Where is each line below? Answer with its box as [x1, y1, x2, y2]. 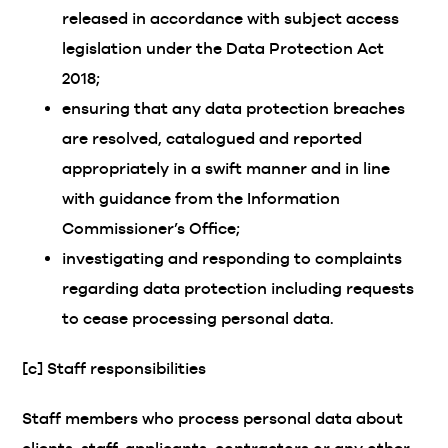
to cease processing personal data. [62, 309, 335, 328]
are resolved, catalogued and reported [62, 129, 363, 148]
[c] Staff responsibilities [22, 359, 207, 378]
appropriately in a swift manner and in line [62, 159, 391, 178]
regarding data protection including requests [62, 279, 415, 298]
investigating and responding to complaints [62, 249, 403, 268]
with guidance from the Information [62, 189, 341, 208]
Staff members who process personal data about [22, 409, 404, 428]
